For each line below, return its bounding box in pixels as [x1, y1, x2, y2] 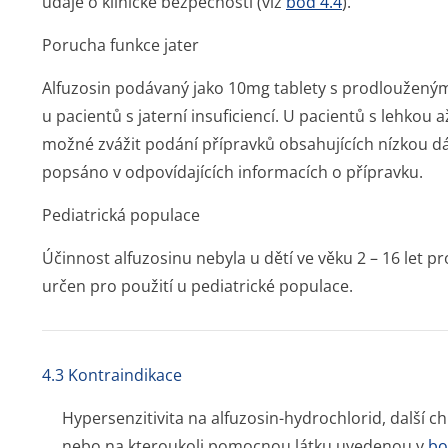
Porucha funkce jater [42, 34, 199, 56]
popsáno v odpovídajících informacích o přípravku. [42, 161, 423, 183]
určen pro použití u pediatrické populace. [42, 275, 353, 297]
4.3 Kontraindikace [42, 364, 182, 386]
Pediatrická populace [42, 204, 200, 226]
